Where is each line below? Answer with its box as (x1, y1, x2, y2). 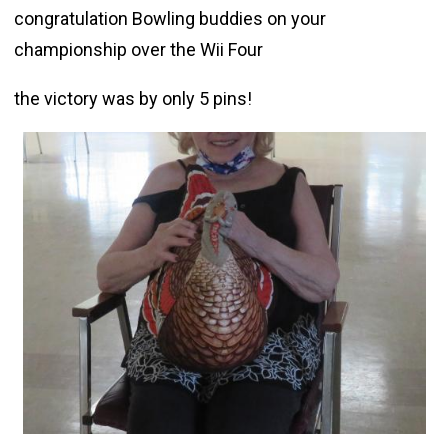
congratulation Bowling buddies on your (13, 7, 326, 29)
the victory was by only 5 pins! (13, 87, 252, 109)
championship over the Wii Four (13, 38, 263, 60)
